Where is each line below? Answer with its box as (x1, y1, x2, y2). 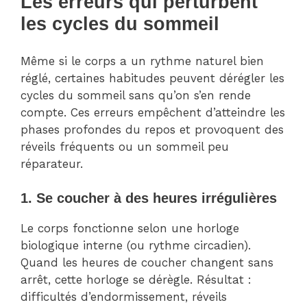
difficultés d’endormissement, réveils (21, 290, 227, 304)
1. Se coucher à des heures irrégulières (21, 191, 277, 206)
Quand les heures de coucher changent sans (21, 256, 273, 270)
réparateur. (21, 156, 83, 171)
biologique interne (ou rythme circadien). (21, 238, 251, 253)
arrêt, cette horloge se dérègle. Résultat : (21, 273, 251, 287)
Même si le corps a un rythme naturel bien (21, 53, 264, 68)
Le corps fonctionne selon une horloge (21, 221, 239, 236)
